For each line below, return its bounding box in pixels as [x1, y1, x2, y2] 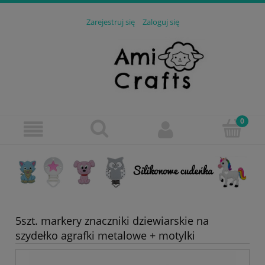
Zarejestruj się [86, 17, 135, 28]
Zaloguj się [142, 17, 179, 28]
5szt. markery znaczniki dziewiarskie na [15, 214, 209, 228]
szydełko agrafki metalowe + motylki [15, 228, 195, 243]
